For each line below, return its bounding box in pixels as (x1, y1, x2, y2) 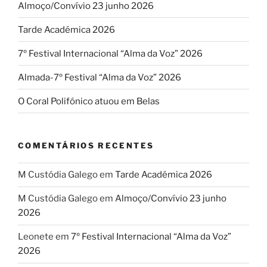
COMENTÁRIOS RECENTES (18, 141, 154, 151)
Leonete (18, 231, 54, 243)
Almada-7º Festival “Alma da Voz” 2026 (18, 72, 181, 83)
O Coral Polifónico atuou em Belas (18, 95, 160, 107)
